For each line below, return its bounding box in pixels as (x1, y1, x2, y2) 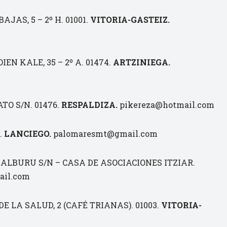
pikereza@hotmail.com (118, 99, 214, 110)
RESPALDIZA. (61, 99, 118, 110)
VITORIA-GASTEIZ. (90, 14, 170, 25)
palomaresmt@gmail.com (51, 128, 158, 139)
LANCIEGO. (4, 128, 51, 139)
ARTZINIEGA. (113, 57, 170, 67)
